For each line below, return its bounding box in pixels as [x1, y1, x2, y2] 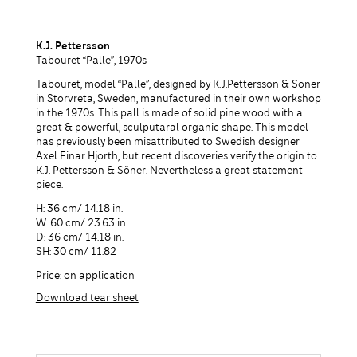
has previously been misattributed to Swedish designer [35, 138, 300, 148]
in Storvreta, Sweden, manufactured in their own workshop [35, 95, 321, 105]
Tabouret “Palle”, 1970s [35, 57, 147, 67]
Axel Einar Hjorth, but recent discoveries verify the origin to [35, 152, 317, 163]
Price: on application [35, 272, 135, 282]
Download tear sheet [35, 294, 139, 304]
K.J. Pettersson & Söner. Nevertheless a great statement [35, 167, 303, 177]
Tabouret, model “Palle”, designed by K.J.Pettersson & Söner [35, 80, 320, 91]
